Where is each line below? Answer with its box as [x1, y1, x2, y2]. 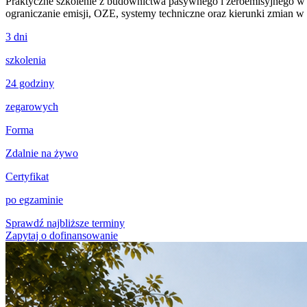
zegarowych [5, 100, 58, 112]
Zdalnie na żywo [5, 147, 78, 159]
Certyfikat [5, 170, 49, 182]
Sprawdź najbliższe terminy [5, 217, 125, 229]
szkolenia [5, 53, 46, 66]
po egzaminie [5, 193, 63, 206]
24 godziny [5, 77, 54, 89]
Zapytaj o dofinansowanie [5, 229, 118, 241]
